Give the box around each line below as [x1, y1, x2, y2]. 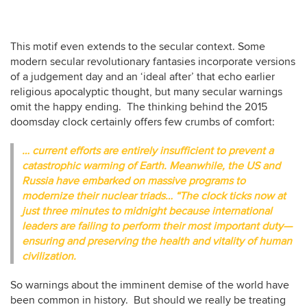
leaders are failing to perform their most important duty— [22, 219, 292, 233]
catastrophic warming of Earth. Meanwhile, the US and [22, 158, 280, 173]
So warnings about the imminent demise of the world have [10, 278, 289, 292]
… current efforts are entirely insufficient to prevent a [22, 143, 273, 158]
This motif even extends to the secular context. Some [10, 39, 265, 53]
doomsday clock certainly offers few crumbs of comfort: [10, 114, 275, 129]
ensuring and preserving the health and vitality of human [22, 234, 292, 248]
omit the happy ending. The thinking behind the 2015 [10, 99, 267, 114]
